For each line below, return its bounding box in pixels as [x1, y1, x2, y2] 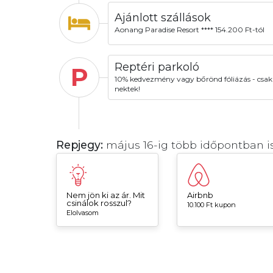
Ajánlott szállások [114, 10, 211, 24]
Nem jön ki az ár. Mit [66, 190, 145, 200]
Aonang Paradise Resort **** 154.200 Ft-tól [114, 25, 264, 35]
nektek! [114, 83, 140, 93]
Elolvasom [66, 208, 99, 218]
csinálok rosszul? [66, 198, 132, 208]
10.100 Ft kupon [187, 200, 236, 210]
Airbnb [187, 190, 214, 200]
